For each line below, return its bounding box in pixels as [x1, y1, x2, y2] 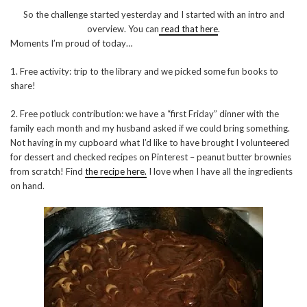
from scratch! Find [10, 165, 85, 177]
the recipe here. [85, 165, 147, 177]
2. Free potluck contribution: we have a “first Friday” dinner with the [10, 108, 279, 119]
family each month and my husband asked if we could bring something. [10, 122, 290, 134]
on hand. [10, 180, 45, 191]
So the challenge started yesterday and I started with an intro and [23, 8, 284, 20]
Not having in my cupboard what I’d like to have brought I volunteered [10, 136, 289, 148]
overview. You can [87, 23, 159, 34]
